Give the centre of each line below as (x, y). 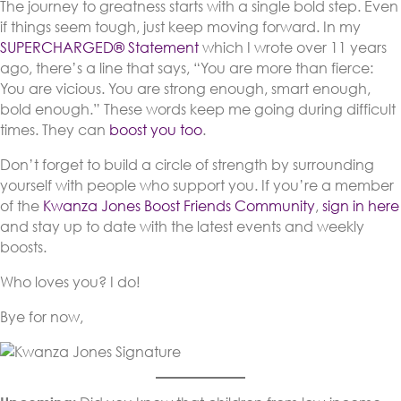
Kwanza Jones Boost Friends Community (179, 206)
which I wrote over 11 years (293, 48)
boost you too (156, 130)
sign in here (361, 206)
